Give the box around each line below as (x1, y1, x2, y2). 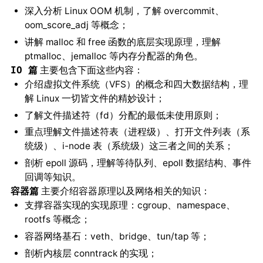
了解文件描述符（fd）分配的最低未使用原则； (24, 109, 222, 121)
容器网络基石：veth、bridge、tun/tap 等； (24, 230, 210, 242)
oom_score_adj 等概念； (24, 19, 129, 31)
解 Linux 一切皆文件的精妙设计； (24, 92, 165, 104)
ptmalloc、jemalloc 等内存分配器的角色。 (24, 50, 203, 62)
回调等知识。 (24, 171, 81, 183)
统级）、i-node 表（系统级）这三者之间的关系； (24, 140, 234, 152)
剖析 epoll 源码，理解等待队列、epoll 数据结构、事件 (24, 157, 251, 169)
